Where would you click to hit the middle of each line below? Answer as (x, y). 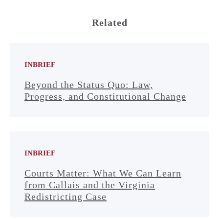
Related (109, 22)
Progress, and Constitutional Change (105, 96)
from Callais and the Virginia (90, 185)
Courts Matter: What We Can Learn (103, 173)
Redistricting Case (66, 196)
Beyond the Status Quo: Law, (89, 84)
